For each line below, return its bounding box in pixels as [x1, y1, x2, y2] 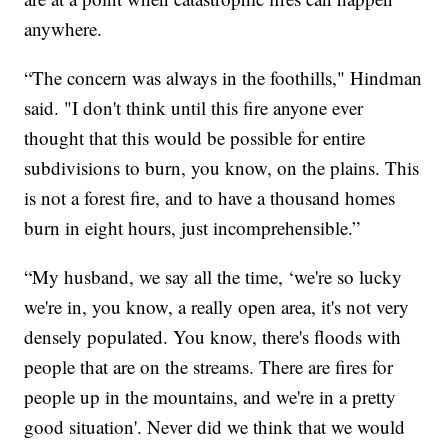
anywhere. [24, 15, 103, 41]
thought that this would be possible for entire [24, 124, 366, 150]
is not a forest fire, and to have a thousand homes [24, 184, 396, 210]
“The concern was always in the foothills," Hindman [24, 64, 423, 90]
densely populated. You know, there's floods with [24, 323, 402, 349]
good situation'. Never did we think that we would [24, 413, 406, 439]
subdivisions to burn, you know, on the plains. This [24, 154, 420, 180]
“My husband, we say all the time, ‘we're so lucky [24, 263, 403, 289]
